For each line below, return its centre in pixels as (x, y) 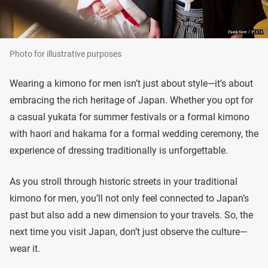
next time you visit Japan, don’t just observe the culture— (128, 232)
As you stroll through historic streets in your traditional (124, 181)
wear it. (25, 248)
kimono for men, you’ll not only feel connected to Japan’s (129, 198)
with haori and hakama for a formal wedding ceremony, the (134, 133)
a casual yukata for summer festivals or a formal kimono (130, 117)
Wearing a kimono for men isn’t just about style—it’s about (131, 83)
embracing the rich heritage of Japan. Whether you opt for (131, 100)
